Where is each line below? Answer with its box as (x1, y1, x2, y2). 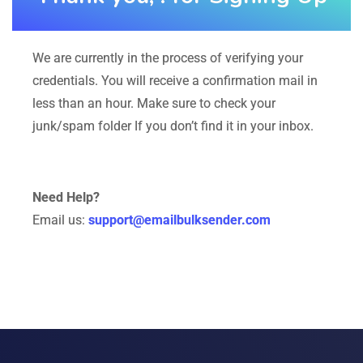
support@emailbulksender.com (88, 211, 271, 228)
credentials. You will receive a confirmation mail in (32, 72, 318, 88)
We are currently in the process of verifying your (32, 49, 303, 66)
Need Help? (32, 189, 100, 205)
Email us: (32, 211, 88, 228)
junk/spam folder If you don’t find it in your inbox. (32, 117, 314, 134)
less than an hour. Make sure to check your (32, 95, 275, 111)
